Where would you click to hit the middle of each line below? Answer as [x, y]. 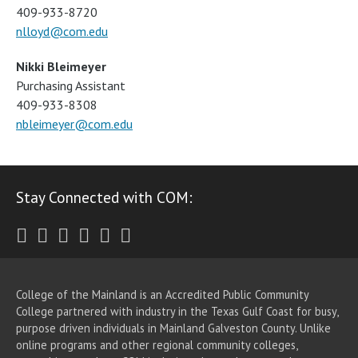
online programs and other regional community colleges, [157, 344]
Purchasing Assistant [71, 86]
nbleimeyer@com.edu [74, 124]
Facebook [86, 235]
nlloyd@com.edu [62, 32]
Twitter [56, 235]
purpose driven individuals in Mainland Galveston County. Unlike [173, 328]
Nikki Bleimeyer [61, 67]
